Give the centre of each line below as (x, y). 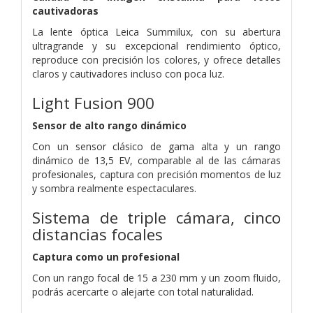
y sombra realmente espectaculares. (114, 188)
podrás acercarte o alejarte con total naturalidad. (143, 291)
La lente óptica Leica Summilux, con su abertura (156, 31)
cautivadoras (65, 10)
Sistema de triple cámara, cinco (156, 217)
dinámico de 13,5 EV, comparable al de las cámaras (156, 160)
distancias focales (97, 234)
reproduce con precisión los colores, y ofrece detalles (156, 59)
